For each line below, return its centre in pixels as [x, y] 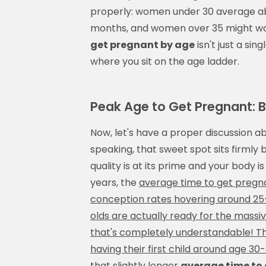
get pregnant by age [142, 45]
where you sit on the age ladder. [165, 61]
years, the [115, 182]
